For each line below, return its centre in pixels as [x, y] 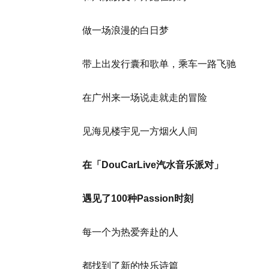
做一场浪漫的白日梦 [125, 30]
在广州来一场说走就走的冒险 [145, 98]
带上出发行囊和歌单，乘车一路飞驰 [159, 64]
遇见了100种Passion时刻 [138, 198]
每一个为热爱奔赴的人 [130, 232]
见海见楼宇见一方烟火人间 [140, 131]
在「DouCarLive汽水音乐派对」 [153, 165]
